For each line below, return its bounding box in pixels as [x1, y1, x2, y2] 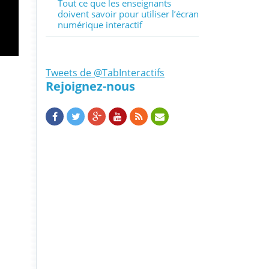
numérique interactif [58, 19, 142, 31]
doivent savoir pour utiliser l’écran [58, 8, 199, 20]
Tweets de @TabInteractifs [46, 66, 165, 79]
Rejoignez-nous [46, 78, 135, 94]
